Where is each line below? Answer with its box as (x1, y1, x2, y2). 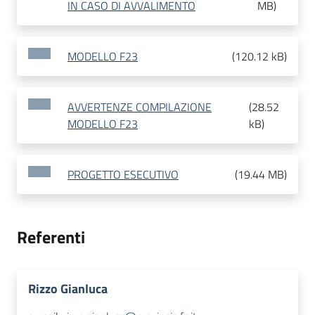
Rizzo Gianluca (28, 279, 108, 299)
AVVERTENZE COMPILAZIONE (67, 98, 212, 116)
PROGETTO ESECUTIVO (67, 166, 179, 184)
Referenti (17, 224, 85, 250)
